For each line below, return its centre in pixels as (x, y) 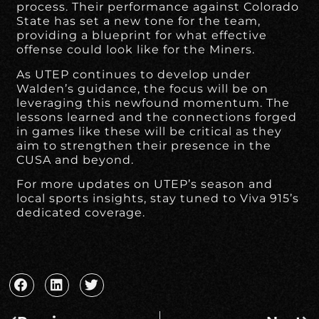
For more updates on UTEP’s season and (145, 184)
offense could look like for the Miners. (136, 50)
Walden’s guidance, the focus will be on (143, 88)
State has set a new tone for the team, (139, 21)
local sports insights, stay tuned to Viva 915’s (158, 199)
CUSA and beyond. (75, 159)
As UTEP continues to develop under (134, 74)
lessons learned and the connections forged (157, 117)
